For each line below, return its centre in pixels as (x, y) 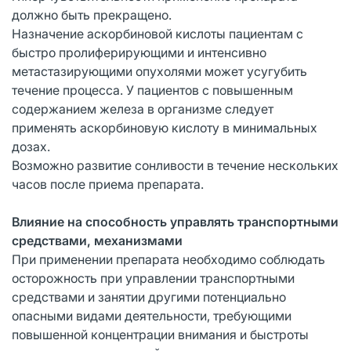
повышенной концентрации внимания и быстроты (160, 334)
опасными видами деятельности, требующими (152, 315)
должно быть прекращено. (92, 14)
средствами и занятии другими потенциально (149, 297)
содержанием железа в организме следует (143, 109)
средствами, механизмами (97, 240)
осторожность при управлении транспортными (153, 278)
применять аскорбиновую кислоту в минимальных (165, 127)
